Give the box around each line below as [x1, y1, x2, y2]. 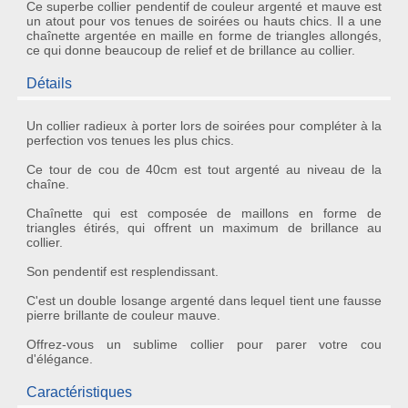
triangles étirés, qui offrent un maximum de [25, 220, 311, 235]
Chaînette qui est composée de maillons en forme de [25, 206, 382, 220]
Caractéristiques [25, 384, 132, 400]
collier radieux [46, 118, 127, 133]
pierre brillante [25, 308, 109, 322]
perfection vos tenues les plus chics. [25, 133, 234, 148]
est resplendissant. [106, 264, 219, 279]
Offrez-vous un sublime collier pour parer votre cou [25, 337, 382, 352]
